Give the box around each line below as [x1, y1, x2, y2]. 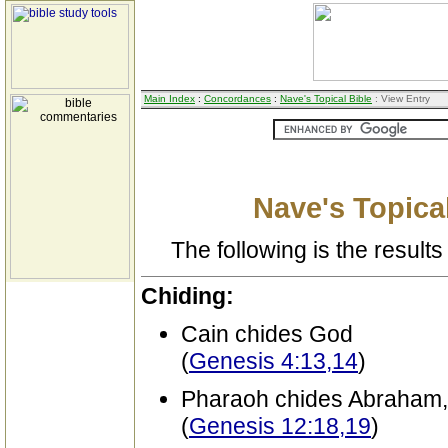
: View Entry [372, 93, 430, 104]
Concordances [204, 93, 271, 104]
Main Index [144, 93, 195, 104]
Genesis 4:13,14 [189, 348, 358, 374]
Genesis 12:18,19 [189, 413, 371, 439]
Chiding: [141, 283, 234, 309]
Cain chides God [181, 321, 353, 347]
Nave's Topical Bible [280, 93, 372, 104]
